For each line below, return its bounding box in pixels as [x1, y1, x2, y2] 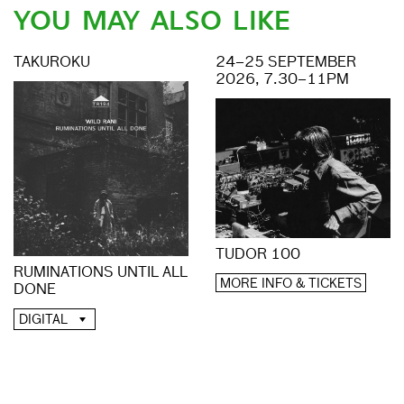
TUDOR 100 [216, 247, 300, 262]
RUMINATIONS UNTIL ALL [14, 266, 188, 281]
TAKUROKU [14, 56, 90, 71]
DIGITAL [19, 314, 68, 327]
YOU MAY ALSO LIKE [14, 3, 290, 40]
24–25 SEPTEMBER [216, 56, 356, 71]
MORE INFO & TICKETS [220, 277, 362, 290]
